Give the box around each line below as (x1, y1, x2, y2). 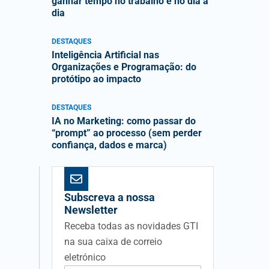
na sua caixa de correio (64, 236, 162, 247)
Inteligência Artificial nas (52, 49, 159, 61)
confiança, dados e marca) (52, 139, 167, 151)
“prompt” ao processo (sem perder (52, 127, 202, 139)
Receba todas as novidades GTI (64, 220, 198, 232)
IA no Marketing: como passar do (52, 115, 196, 127)
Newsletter (64, 204, 118, 216)
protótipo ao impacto (52, 73, 141, 85)
